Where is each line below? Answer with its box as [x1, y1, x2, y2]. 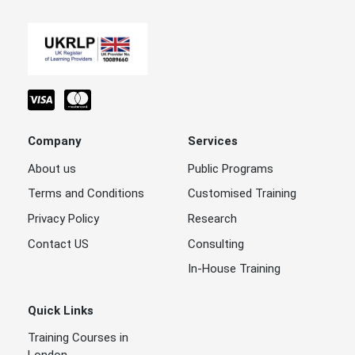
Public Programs [187, 161, 273, 176]
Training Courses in [28, 330, 128, 345]
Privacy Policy [28, 211, 99, 226]
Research [187, 211, 237, 226]
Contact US [28, 236, 89, 251]
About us [28, 161, 76, 176]
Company [28, 133, 82, 148]
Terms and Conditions [28, 186, 144, 201]
